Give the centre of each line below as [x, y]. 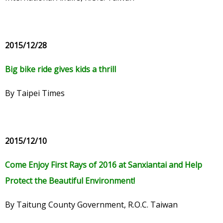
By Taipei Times [35, 93]
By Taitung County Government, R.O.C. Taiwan [91, 205]
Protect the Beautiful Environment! [70, 181]
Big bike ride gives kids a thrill [60, 69]
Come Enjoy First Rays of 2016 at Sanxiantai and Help [104, 165]
